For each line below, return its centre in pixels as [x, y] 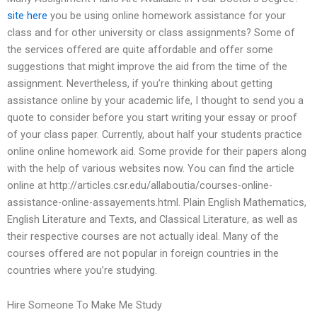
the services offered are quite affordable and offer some [140, 49]
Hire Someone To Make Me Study [85, 305]
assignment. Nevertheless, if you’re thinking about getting [140, 83]
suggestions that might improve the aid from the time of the [147, 66]
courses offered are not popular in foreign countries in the [143, 253]
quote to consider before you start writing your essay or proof [152, 117]
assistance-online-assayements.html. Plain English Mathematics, [157, 202]
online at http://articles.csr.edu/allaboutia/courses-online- [140, 185]
